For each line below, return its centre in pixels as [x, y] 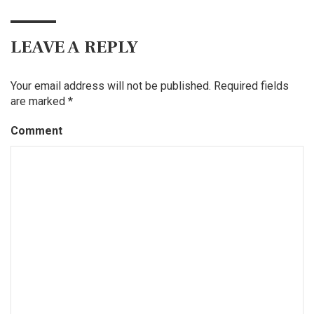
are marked [39, 101]
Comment [36, 130]
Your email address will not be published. [111, 86]
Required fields [251, 86]
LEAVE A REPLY [74, 47]
